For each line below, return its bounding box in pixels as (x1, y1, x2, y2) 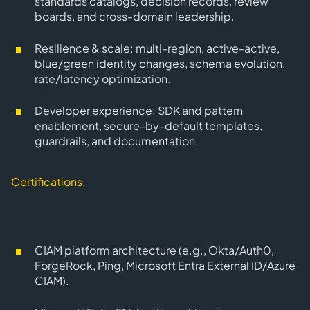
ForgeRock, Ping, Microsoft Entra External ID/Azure (35, 258, 295, 273)
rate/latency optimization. (35, 71, 171, 86)
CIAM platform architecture (35, 243, 176, 257)
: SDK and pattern (152, 103, 243, 118)
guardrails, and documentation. (35, 134, 199, 148)
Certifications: (11, 174, 86, 189)
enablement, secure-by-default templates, (35, 118, 262, 133)
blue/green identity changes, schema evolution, (35, 56, 285, 71)
